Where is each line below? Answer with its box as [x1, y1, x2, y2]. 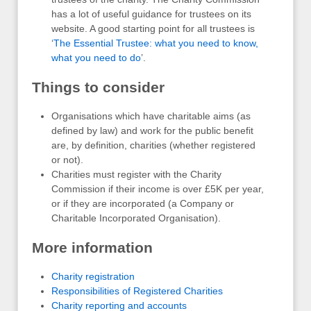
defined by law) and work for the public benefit [51, 125, 253, 137]
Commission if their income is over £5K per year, [51, 183, 264, 195]
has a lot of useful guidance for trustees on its [51, 8, 251, 20]
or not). [51, 154, 83, 166]
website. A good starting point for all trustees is [51, 23, 255, 35]
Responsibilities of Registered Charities [51, 285, 223, 297]
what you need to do [51, 52, 141, 64]
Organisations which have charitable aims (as [51, 110, 251, 122]
